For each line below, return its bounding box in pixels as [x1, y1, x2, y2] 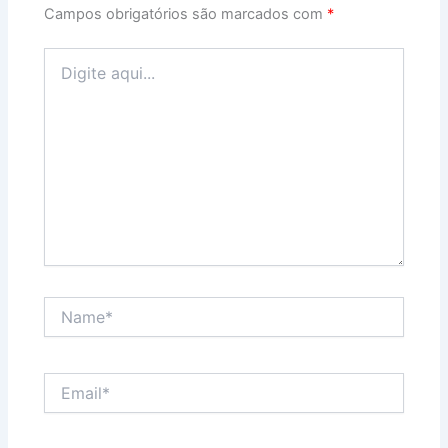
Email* [43, 373, 85, 390]
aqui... [43, 67, 84, 85]
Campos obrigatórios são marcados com [44, 4, 328, 23]
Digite [43, 47, 82, 65]
